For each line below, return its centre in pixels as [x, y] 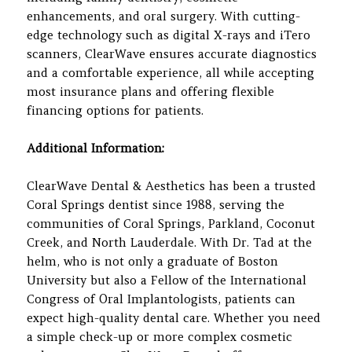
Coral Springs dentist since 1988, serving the [156, 204]
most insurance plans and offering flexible [151, 91]
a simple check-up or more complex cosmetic [160, 336]
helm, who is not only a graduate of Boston [153, 261]
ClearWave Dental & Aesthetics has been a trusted [172, 185]
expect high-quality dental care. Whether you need [174, 317]
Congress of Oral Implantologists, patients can [161, 299]
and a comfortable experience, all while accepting [171, 72]
